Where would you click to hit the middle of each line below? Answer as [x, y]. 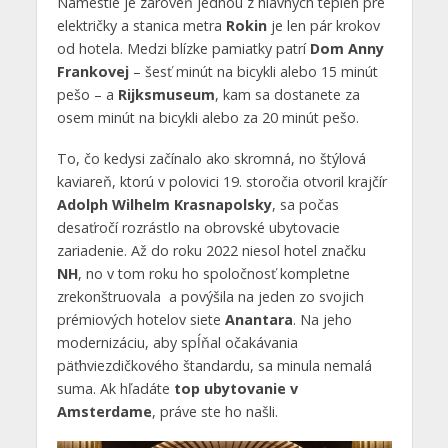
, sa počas [305, 205]
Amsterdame [104, 412]
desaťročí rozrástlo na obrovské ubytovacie [198, 228]
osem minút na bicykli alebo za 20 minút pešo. [207, 118]
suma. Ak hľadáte [115, 389]
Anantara [258, 320]
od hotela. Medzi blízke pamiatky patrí [183, 49]
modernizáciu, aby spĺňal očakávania [177, 343]
